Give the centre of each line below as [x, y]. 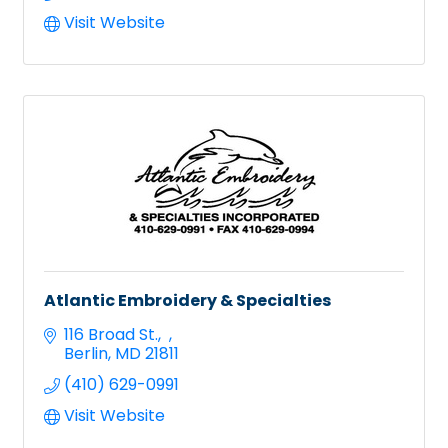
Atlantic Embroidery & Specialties [187, 300]
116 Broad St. [111, 334]
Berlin [86, 353]
